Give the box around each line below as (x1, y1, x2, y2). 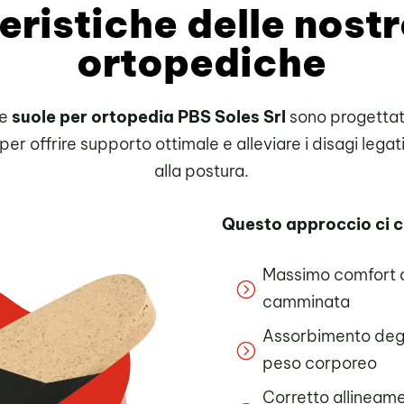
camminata (262, 291, 351, 313)
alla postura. (154, 160, 250, 181)
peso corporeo (262, 353, 378, 374)
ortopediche (77, 37, 327, 87)
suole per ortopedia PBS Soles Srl (11, 106, 286, 127)
